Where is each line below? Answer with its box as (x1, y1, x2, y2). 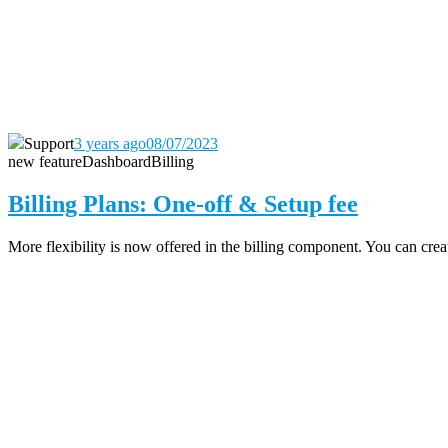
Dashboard (82, 153, 151, 171)
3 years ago (74, 135, 146, 153)
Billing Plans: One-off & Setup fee (8, 190, 358, 217)
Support (24, 135, 74, 153)
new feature (8, 153, 82, 171)
